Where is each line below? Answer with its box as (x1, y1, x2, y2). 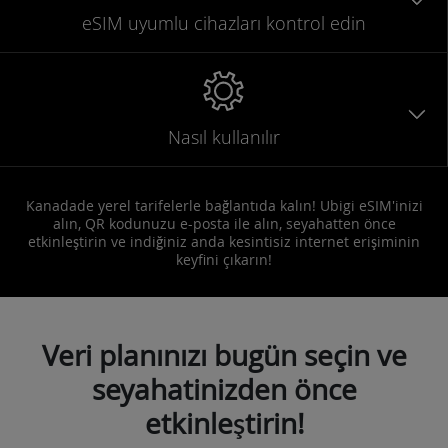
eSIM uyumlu (81, 10, 189, 35)
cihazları (193, 10, 261, 35)
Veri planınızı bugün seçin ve (41, 336, 407, 374)
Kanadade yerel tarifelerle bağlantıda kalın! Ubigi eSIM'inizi (25, 195, 423, 215)
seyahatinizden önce (91, 370, 357, 408)
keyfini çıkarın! (176, 249, 272, 269)
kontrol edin (265, 10, 366, 35)
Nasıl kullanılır (167, 124, 280, 149)
